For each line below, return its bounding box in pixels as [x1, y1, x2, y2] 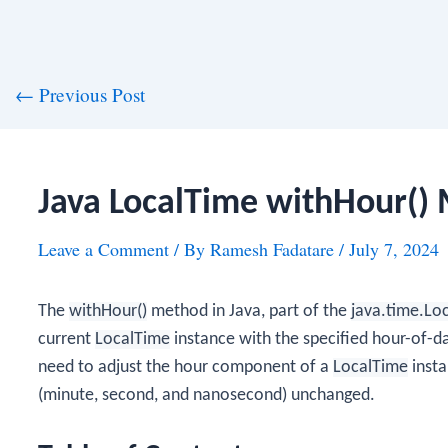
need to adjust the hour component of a [38, 358, 333, 377]
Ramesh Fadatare [210, 237, 339, 261]
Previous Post [33, 82, 145, 107]
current [38, 330, 95, 349]
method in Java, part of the [147, 302, 351, 321]
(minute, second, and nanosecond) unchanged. [38, 386, 375, 405]
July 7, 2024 [349, 237, 439, 261]
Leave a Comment [38, 237, 169, 261]
